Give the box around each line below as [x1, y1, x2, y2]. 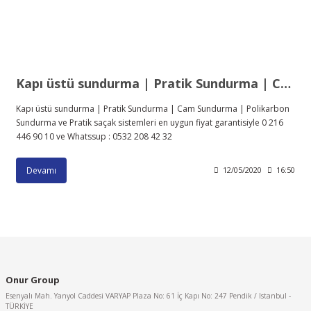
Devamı [26, 164, 56, 176]
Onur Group [6, 273, 60, 286]
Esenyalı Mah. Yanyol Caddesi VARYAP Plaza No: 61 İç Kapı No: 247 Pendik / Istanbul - [6, 290, 291, 301]
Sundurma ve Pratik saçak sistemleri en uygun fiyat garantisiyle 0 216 [16, 116, 283, 128]
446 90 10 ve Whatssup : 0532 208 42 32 [16, 130, 172, 142]
